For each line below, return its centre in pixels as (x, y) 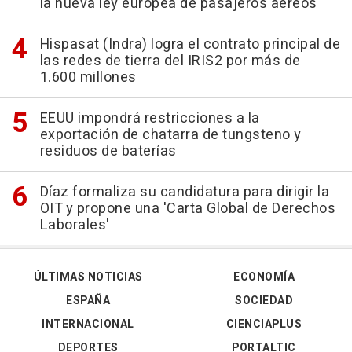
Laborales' (75, 225)
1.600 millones (88, 77)
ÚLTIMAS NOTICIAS (88, 277)
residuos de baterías (108, 151)
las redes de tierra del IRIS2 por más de (170, 60)
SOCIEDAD (264, 300)
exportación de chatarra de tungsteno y (170, 134)
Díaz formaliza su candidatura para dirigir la (184, 192)
